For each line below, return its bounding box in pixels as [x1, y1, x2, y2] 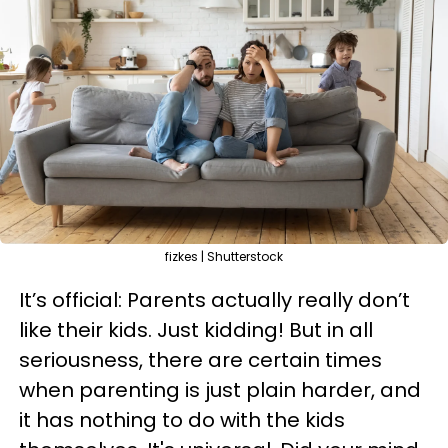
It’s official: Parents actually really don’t [19, 286, 410, 314]
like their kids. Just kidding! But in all [19, 316, 373, 344]
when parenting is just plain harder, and [19, 376, 421, 404]
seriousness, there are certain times [19, 346, 382, 374]
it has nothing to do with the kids [19, 406, 345, 434]
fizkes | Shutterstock [165, 248, 283, 265]
